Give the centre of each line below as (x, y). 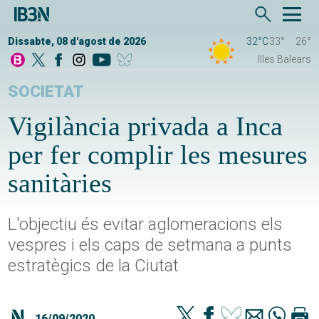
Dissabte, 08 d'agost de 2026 (77, 42)
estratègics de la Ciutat (94, 266)
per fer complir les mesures (158, 155)
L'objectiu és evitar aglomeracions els (146, 225)
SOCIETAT (46, 92)
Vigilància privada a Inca (146, 126)
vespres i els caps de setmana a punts (150, 245)
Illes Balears (284, 59)
